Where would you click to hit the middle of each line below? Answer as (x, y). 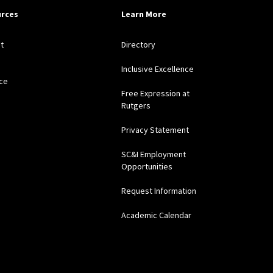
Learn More (144, 14)
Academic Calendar (157, 215)
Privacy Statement (155, 130)
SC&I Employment (154, 154)
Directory (139, 45)
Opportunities (147, 167)
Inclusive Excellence (158, 69)
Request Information (159, 191)
